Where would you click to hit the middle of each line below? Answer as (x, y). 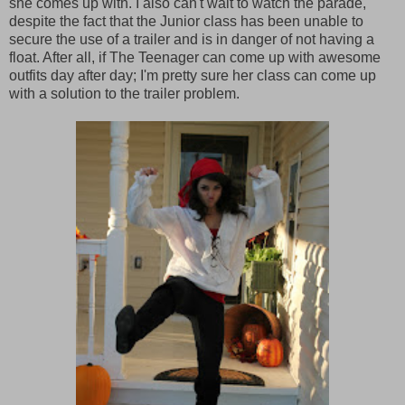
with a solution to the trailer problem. (124, 93)
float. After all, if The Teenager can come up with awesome (195, 57)
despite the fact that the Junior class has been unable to (186, 21)
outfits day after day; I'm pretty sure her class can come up (193, 75)
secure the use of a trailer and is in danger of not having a (192, 39)
